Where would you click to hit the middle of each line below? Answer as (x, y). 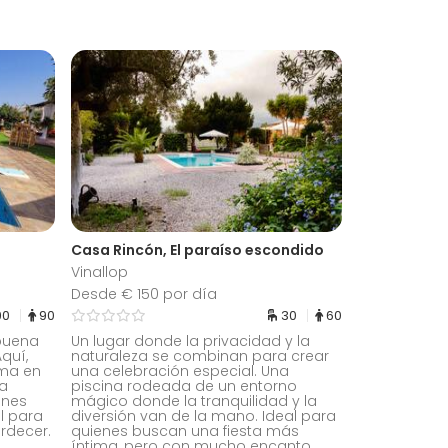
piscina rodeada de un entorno (184, 385)
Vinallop (99, 271)
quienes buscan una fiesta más (185, 430)
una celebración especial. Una (180, 370)
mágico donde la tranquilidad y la (194, 400)
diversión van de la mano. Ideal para (203, 415)
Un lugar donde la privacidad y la (190, 340)
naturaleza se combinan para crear (200, 355)
